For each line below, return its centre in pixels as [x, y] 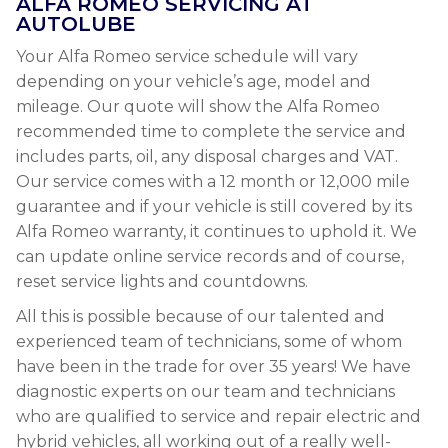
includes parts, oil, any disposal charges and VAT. [207, 156]
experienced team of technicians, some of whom [209, 341]
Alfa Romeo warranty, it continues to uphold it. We [216, 231]
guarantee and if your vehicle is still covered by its [214, 206]
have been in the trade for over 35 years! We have [213, 366]
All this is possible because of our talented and [200, 316]
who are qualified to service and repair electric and [218, 416]
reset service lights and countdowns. [162, 281]
